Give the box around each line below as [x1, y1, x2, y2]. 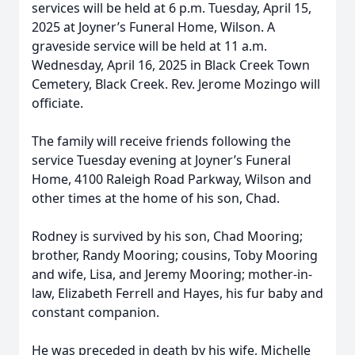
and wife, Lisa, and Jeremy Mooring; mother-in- [32, 265, 312, 283]
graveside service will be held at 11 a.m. [32, 37, 267, 55]
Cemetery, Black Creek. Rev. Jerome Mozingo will [32, 75, 320, 93]
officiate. [32, 94, 83, 112]
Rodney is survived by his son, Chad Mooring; [32, 227, 303, 245]
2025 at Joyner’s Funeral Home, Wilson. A [32, 18, 275, 36]
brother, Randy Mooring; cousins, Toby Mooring [32, 246, 318, 264]
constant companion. [32, 303, 159, 321]
